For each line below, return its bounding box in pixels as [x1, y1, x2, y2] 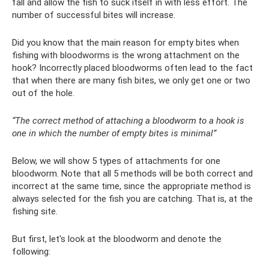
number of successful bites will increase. [12, 10, 175, 21]
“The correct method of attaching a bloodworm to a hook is [12, 115, 244, 127]
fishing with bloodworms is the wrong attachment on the [12, 50, 240, 61]
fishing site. [12, 206, 58, 217]
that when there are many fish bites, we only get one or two [12, 75, 250, 86]
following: [12, 246, 50, 258]
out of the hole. [12, 88, 74, 99]
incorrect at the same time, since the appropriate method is [12, 181, 251, 192]
